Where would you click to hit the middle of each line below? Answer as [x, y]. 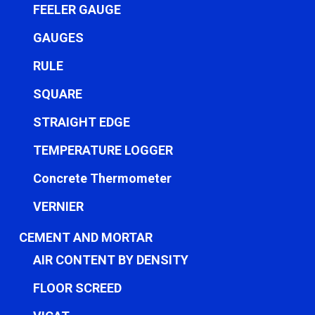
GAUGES [58, 38]
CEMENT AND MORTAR [85, 237]
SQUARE [57, 94]
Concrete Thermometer [102, 178]
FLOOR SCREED [77, 288]
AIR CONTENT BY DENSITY [110, 260]
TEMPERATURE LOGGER [103, 150]
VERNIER [58, 206]
